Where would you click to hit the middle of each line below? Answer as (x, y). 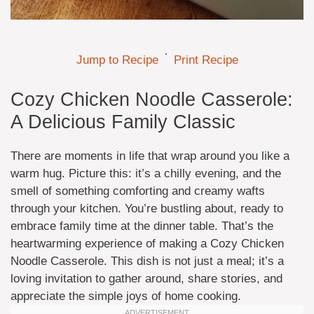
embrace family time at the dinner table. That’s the (142, 226)
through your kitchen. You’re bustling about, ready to (147, 209)
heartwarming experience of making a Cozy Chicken (147, 244)
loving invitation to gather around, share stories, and (146, 279)
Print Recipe (206, 60)
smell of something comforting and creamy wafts (138, 191)
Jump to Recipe (117, 60)
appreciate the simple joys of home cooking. (126, 296)
